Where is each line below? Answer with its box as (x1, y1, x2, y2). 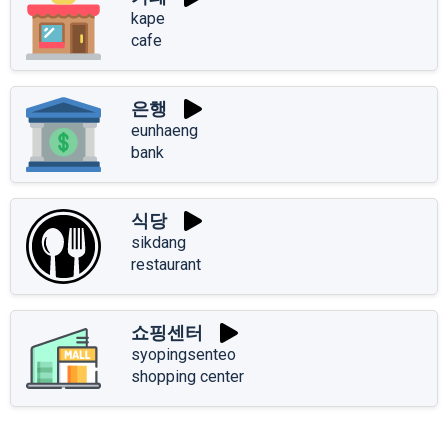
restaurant (131, 254, 201, 274)
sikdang (131, 232, 186, 252)
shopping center (131, 366, 244, 386)
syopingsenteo (131, 344, 236, 364)
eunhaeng (131, 120, 198, 140)
